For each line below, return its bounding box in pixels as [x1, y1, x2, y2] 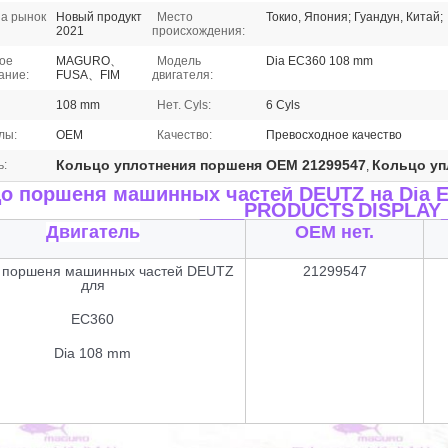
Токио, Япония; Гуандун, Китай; [266, 10, 443, 24]
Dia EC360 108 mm [266, 54, 373, 68]
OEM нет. [295, 222, 374, 242]
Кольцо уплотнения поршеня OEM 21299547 [56, 157, 366, 173]
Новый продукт [56, 10, 142, 24]
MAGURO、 [56, 54, 122, 68]
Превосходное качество [266, 128, 402, 142]
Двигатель [45, 222, 140, 242]
